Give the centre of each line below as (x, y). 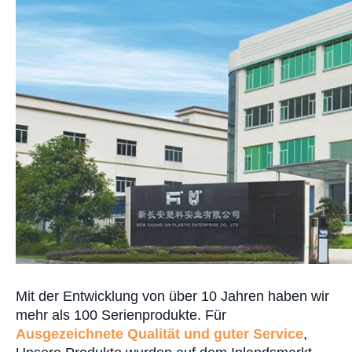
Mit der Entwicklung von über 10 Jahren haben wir (172, 296)
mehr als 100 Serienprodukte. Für (121, 315)
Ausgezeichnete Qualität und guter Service (159, 334)
